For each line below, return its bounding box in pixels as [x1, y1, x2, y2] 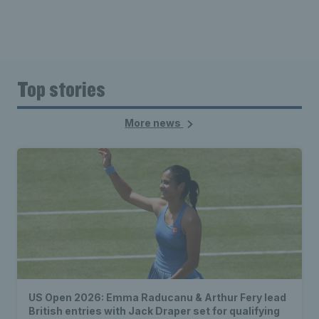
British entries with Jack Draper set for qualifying [28, 305, 280, 318]
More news [125, 117, 184, 130]
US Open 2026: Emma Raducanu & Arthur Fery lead [28, 291, 286, 304]
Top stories [17, 75, 105, 103]
